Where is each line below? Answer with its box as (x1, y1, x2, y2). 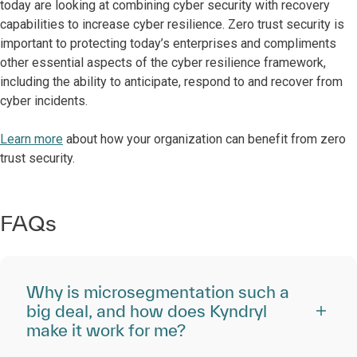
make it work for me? (26, 320, 186, 339)
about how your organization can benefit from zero (63, 131, 346, 147)
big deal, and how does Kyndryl (26, 301, 267, 320)
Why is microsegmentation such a (26, 282, 289, 301)
